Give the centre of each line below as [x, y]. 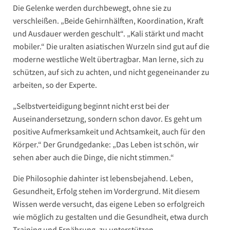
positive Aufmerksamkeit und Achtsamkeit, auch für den [109, 132]
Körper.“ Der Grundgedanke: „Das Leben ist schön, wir [106, 145]
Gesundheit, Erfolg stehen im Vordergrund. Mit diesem [106, 191]
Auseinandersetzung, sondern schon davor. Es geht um [107, 119]
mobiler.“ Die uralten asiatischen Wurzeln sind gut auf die [111, 46]
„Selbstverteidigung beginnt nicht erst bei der [91, 106]
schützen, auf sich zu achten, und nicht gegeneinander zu [111, 72]
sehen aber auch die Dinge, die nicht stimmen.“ [93, 157]
